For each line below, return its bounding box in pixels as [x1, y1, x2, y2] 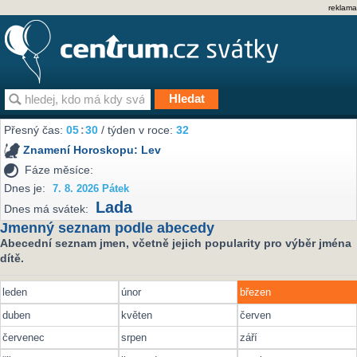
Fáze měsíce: [25, 163, 94, 176]
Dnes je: [4, 181, 46, 194]
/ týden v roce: [98, 124, 177, 137]
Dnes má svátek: [4, 202, 89, 216]
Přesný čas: [4, 124, 67, 137]
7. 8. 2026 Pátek [53, 182, 130, 194]
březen [240, 286, 272, 299]
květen [121, 308, 153, 321]
